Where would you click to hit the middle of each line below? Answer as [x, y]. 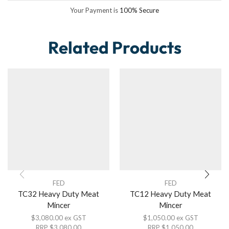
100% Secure [139, 10]
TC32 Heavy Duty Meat [59, 193]
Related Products [114, 48]
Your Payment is [95, 10]
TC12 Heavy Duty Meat [170, 193]
